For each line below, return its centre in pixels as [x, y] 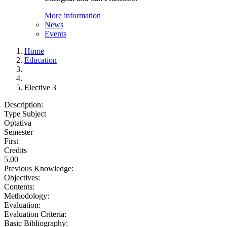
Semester [18, 132]
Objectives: [23, 178]
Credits [15, 150]
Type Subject [25, 114]
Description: [25, 105]
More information [73, 15]
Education [41, 60]
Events [55, 34]
